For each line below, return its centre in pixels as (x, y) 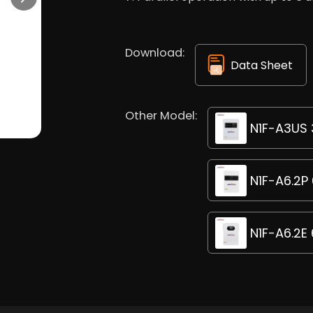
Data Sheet (261, 65)
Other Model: (161, 116)
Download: (155, 53)
